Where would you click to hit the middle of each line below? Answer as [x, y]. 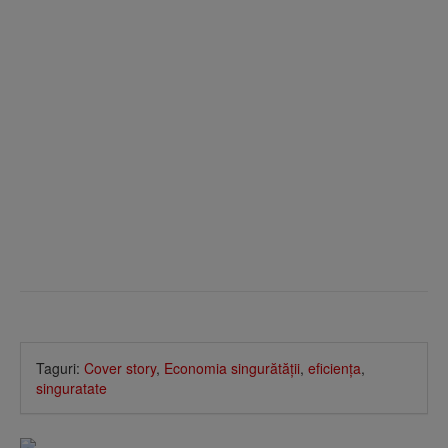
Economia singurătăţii [232, 367]
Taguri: [60, 367]
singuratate [71, 387]
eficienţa [334, 367]
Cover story [120, 367]
